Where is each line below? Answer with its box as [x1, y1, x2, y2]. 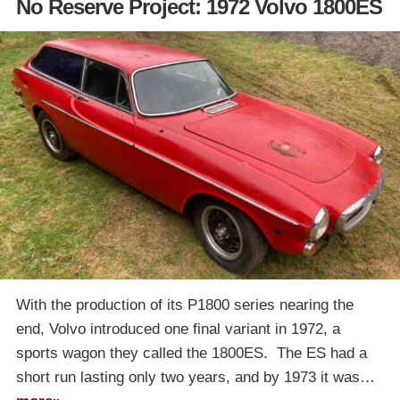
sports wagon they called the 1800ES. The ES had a [16, 344, 367, 362]
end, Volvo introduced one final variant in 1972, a [16, 320, 340, 337]
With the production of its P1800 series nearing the [16, 296, 354, 313]
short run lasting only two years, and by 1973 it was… [16, 368, 375, 386]
